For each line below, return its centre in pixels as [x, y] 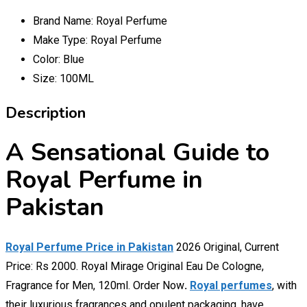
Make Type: [62, 40]
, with [284, 285]
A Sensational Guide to [137, 152]
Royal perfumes [231, 285]
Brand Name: [64, 21]
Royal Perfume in [104, 180]
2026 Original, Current [228, 247]
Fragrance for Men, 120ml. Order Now [95, 285]
